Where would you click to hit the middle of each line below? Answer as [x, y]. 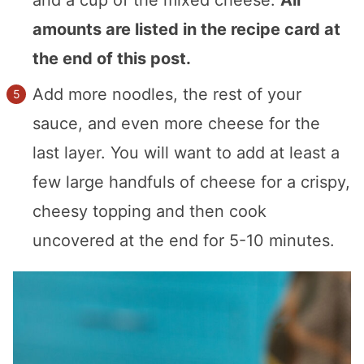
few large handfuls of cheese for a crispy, [191, 182]
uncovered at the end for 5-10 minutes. [184, 240]
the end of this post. [112, 58]
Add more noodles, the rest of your [167, 94]
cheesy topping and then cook [149, 211]
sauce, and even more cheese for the [176, 123]
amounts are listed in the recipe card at [186, 29]
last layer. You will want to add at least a [186, 152]
